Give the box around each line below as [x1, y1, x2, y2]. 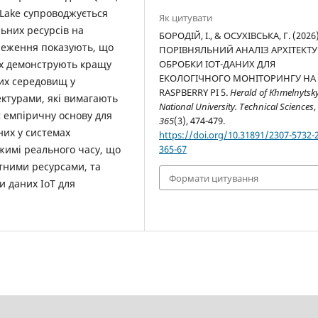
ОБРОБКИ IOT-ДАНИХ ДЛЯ [159, 57, 276, 71]
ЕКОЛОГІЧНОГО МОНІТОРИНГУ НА [159, 72, 317, 85]
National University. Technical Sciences [159, 100, 314, 114]
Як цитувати [159, 11, 213, 25]
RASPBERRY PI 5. [159, 86, 231, 99]
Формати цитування [169, 171, 259, 185]
